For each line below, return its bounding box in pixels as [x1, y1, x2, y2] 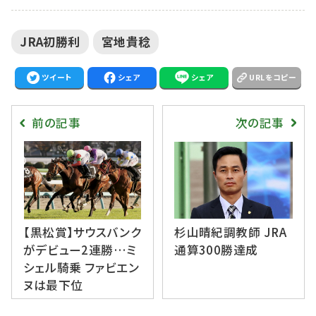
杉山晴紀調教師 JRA [174, 223, 287, 241]
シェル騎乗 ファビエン [23, 258, 140, 276]
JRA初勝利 [20, 33, 80, 51]
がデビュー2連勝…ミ [23, 241, 137, 258]
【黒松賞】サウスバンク [23, 223, 142, 241]
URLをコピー [249, 71, 297, 83]
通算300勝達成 [174, 241, 258, 258]
